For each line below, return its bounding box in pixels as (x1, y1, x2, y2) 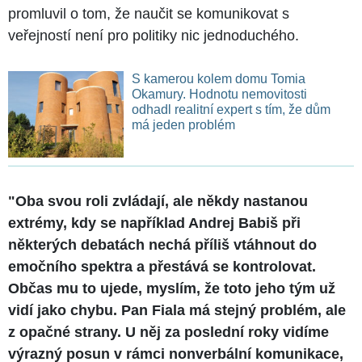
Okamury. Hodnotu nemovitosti (131, 86, 189, 101)
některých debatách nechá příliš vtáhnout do (8, 236, 317, 253)
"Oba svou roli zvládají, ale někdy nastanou (8, 192, 308, 209)
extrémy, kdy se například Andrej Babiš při (8, 214, 301, 231)
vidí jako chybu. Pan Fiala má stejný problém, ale (8, 301, 346, 318)
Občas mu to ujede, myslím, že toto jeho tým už (8, 280, 335, 297)
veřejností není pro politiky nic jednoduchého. (8, 27, 299, 44)
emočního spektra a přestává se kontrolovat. (8, 258, 316, 275)
